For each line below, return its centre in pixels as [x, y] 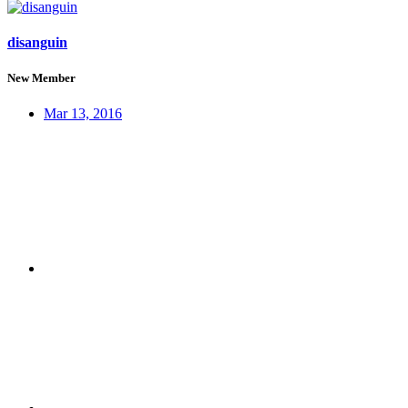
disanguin [37, 43]
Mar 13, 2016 [83, 114]
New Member [41, 78]
